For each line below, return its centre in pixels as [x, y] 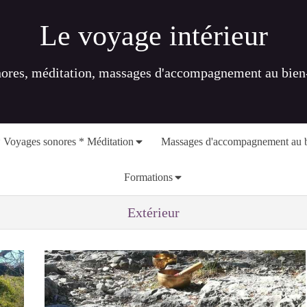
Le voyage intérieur [153, 35]
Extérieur [153, 212]
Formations [148, 177]
